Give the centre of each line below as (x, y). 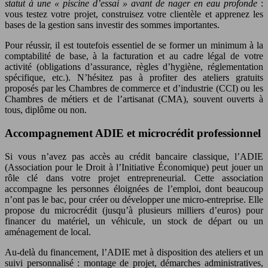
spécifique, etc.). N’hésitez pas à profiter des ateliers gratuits (134, 78)
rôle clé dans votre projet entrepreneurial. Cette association (134, 178)
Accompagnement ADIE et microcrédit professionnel (133, 133)
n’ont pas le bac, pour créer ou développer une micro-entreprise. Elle (134, 199)
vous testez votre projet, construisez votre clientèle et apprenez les (134, 14)
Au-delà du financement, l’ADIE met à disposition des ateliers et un (134, 252)
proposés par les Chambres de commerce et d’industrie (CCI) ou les (134, 89)
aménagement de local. (48, 232)
